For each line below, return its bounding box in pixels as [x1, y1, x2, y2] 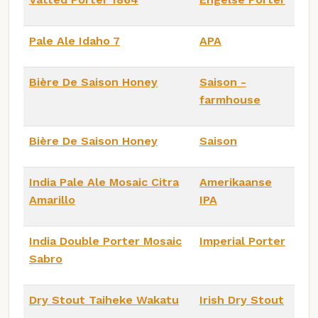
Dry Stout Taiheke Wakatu [29, 292, 179, 307]
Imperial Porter [199, 234, 285, 248]
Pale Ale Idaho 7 [29, 33, 120, 48]
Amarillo [29, 192, 75, 207]
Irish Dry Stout [199, 292, 284, 307]
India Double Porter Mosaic [29, 234, 182, 248]
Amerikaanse [199, 175, 272, 189]
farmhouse [199, 92, 261, 106]
